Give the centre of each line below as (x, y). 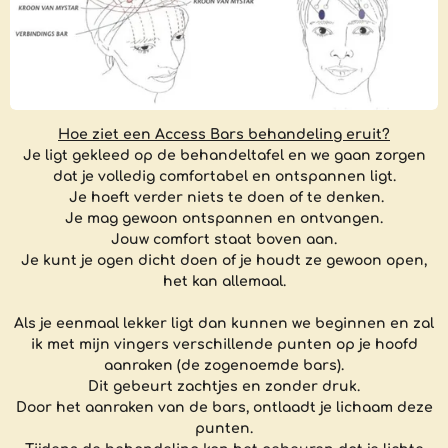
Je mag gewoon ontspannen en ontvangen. (224, 218)
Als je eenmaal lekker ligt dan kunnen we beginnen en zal (224, 323)
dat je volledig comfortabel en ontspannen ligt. (224, 176)
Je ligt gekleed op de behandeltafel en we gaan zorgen (224, 155)
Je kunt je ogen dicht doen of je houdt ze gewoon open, (224, 260)
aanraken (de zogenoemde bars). (224, 365)
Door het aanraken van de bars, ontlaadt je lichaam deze (224, 407)
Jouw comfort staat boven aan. (224, 239)
